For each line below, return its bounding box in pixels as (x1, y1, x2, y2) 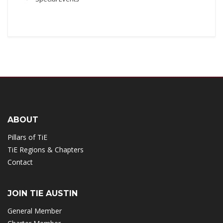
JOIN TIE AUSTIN (7, 189, 78, 199)
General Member (7, 206, 62, 216)
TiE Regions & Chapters (7, 145, 84, 155)
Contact (7, 157, 33, 167)
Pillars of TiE (7, 132, 47, 142)
